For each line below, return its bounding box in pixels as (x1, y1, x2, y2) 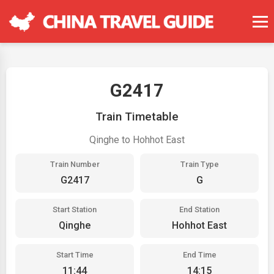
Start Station (53, 205, 97, 214)
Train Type (180, 160, 219, 169)
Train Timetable (95, 109, 179, 124)
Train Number (50, 160, 100, 169)
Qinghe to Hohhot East (89, 134, 185, 146)
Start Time (56, 250, 94, 259)
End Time (182, 250, 217, 259)
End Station (179, 205, 220, 214)
